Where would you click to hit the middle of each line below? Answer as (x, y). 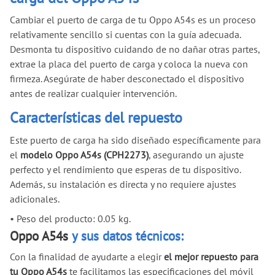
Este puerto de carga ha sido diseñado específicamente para (135, 140)
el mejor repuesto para (211, 257)
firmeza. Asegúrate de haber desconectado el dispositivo (127, 79)
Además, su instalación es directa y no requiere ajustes (123, 184)
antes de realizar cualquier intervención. (93, 94)
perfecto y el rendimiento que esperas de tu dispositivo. (125, 170)
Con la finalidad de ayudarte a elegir (87, 257)
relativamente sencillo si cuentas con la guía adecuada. (125, 35)
